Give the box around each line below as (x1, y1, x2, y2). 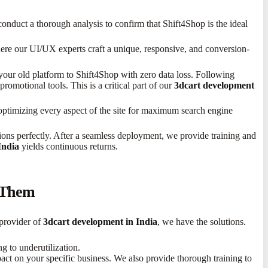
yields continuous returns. (19, 141, 118, 152)
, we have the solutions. (157, 216, 246, 227)
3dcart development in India (43, 216, 157, 227)
